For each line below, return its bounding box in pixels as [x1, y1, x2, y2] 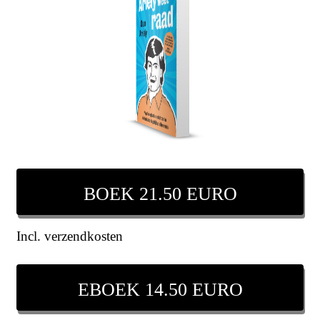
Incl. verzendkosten [16, 229, 123, 244]
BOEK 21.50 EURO [83, 184, 237, 205]
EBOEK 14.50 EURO [77, 279, 243, 301]
